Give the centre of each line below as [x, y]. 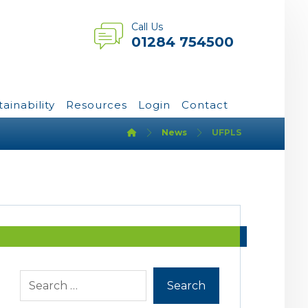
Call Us [147, 26]
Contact [205, 105]
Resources [97, 105]
